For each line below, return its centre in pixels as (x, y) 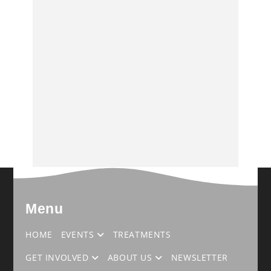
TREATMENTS (142, 235)
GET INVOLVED (59, 258)
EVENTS (79, 235)
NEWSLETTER (199, 258)
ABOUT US (131, 258)
